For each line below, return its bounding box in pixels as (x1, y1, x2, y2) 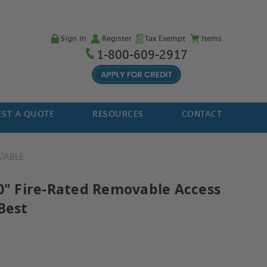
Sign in (60, 34, 86, 44)
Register (101, 34, 132, 44)
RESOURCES (92, 109, 144, 119)
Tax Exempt (144, 34, 185, 44)
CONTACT (181, 109, 222, 119)
